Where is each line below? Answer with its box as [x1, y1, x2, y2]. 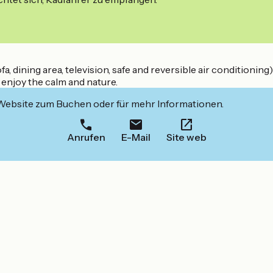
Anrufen [66, 131, 105, 144]
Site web [166, 131, 207, 144]
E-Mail [121, 131, 151, 144]
